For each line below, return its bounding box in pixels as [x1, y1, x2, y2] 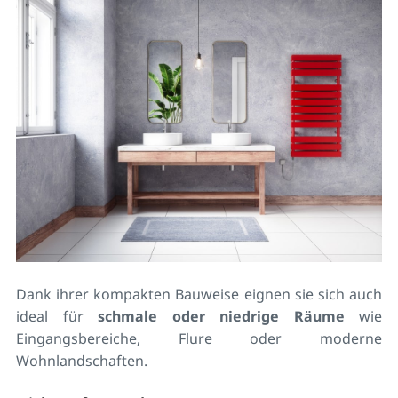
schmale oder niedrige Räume [98, 306, 345, 327]
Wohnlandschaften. [16, 351, 147, 371]
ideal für [16, 306, 98, 327]
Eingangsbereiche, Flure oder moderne [16, 329, 382, 349]
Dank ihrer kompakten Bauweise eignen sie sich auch [16, 284, 382, 305]
